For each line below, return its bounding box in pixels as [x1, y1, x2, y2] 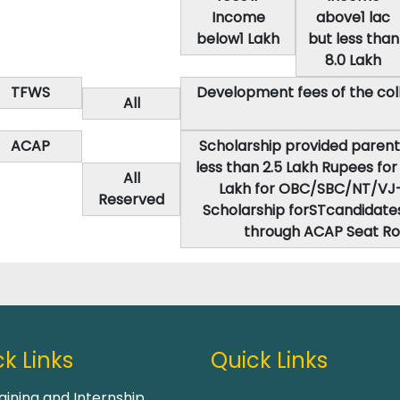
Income [211, 7, 265, 28]
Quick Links [211, 346, 328, 375]
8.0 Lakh [325, 50, 381, 71]
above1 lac [316, 7, 390, 28]
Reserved [98, 189, 164, 210]
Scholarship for [203, 200, 309, 221]
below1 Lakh [196, 29, 279, 49]
